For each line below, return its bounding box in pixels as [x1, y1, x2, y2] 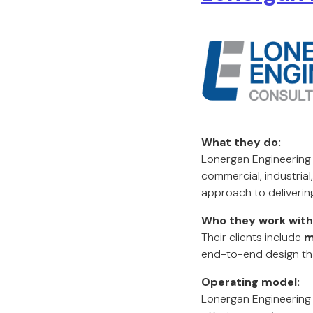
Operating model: [201, 275, 300, 289]
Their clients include [201, 230, 304, 245]
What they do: [201, 135, 281, 150]
